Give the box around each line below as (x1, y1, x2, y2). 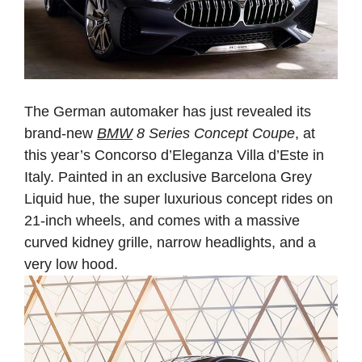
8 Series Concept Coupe (133, 124, 295, 141)
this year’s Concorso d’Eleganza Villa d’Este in (24, 146, 324, 163)
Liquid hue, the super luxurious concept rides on (24, 190, 333, 207)
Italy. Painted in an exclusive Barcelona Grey (24, 168, 312, 185)
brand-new (24, 124, 97, 141)
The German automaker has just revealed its (24, 103, 311, 120)
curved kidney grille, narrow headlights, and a (24, 234, 316, 250)
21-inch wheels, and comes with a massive (24, 212, 300, 229)
